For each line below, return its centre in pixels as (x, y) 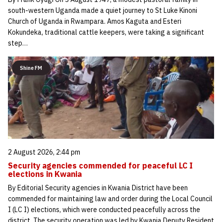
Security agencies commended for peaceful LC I (100, 165)
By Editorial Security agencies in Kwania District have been (98, 188)
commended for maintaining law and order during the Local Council (110, 198)
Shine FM (31, 68)
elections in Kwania (45, 174)
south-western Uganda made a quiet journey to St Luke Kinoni (103, 10)
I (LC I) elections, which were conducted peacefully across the (104, 209)
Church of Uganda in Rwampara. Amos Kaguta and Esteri (95, 21)
